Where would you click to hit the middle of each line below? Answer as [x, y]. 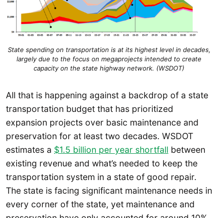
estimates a [30, 149]
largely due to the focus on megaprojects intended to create [109, 59]
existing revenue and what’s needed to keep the [102, 163]
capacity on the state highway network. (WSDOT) [109, 68]
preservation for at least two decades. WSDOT [100, 136]
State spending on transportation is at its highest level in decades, [109, 50]
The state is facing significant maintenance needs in [109, 190]
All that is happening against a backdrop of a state [107, 95]
